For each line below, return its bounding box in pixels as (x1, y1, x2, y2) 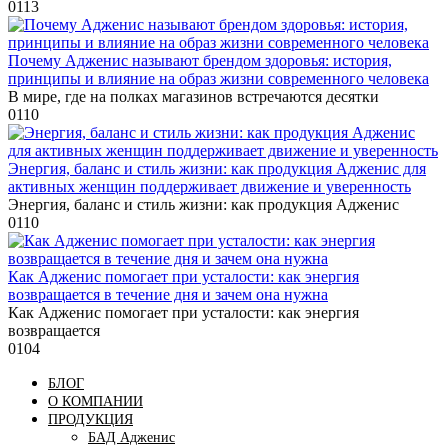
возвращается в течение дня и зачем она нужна (8, 285, 328, 303)
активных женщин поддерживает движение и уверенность (8, 177, 411, 195)
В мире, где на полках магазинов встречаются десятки (8, 87, 379, 105)
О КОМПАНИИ (48, 393, 143, 409)
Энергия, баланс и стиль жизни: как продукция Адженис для (8, 159, 426, 177)
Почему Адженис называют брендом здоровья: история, (8, 51, 392, 69)
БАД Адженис (88, 429, 175, 445)
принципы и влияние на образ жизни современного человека (8, 69, 429, 87)
